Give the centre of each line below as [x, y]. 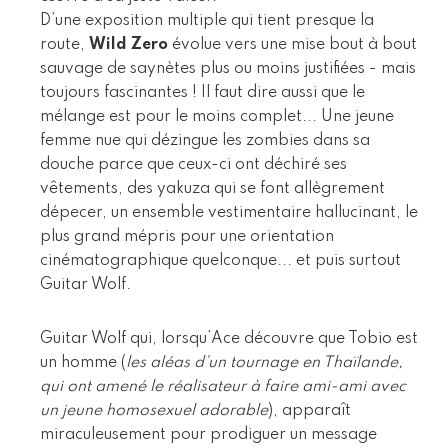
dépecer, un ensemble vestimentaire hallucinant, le [229, 212]
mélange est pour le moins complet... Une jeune [217, 116]
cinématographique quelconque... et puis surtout [220, 260]
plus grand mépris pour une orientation [187, 236]
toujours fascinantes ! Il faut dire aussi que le [202, 92]
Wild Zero [128, 44]
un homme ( [83, 362]
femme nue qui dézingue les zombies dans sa [205, 140]
